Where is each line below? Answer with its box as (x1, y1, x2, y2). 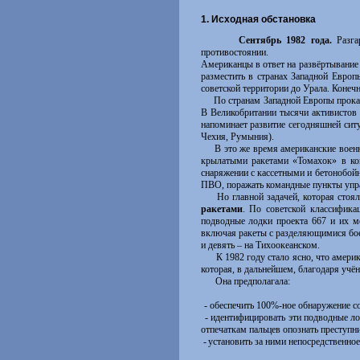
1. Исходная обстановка (200, 14, 316, 25)
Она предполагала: (200, 276, 290, 287)
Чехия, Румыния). (200, 131, 274, 142)
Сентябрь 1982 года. (238, 35, 332, 46)
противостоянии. (200, 47, 268, 58)
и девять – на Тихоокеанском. (200, 239, 320, 251)
